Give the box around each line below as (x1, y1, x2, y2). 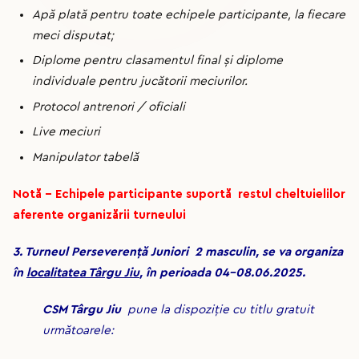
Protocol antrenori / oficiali (32, 100, 185, 113)
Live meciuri (32, 126, 100, 139)
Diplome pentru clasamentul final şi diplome (32, 54, 283, 67)
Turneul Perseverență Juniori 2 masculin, (25, 246, 262, 259)
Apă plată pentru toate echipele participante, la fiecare (32, 8, 345, 21)
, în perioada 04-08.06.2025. (139, 267, 305, 280)
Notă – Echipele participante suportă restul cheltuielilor (13, 188, 345, 201)
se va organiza (262, 246, 343, 259)
